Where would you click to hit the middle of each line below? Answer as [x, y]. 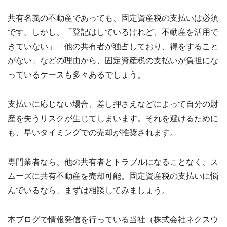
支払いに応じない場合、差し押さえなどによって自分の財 [113, 104]
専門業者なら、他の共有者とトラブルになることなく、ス [113, 162]
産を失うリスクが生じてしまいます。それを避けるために [113, 118]
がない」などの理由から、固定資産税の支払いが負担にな [113, 60]
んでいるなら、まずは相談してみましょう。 [89, 190]
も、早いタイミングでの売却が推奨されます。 [93, 132]
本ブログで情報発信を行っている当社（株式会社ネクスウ [113, 219]
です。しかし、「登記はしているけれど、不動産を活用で [113, 32]
